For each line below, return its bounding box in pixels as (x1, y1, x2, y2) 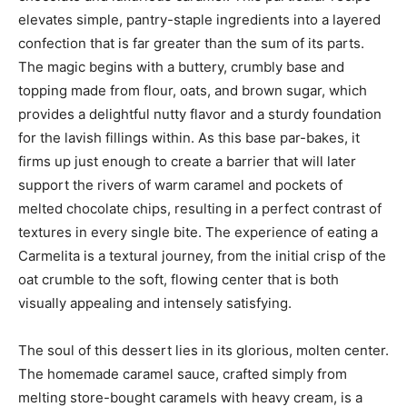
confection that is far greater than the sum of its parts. (18, 35, 364, 53)
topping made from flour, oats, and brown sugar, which (18, 82, 367, 100)
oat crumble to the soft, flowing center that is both (18, 271, 339, 289)
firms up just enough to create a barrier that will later (18, 153, 356, 171)
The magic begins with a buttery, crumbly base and (18, 58, 344, 76)
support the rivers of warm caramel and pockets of (18, 176, 342, 194)
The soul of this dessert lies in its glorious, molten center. (18, 342, 389, 360)
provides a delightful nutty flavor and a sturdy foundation (18, 105, 382, 124)
